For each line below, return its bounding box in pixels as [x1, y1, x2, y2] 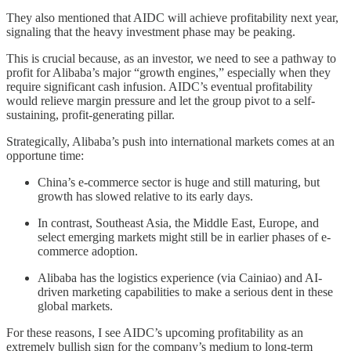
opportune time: [6, 148, 84, 162]
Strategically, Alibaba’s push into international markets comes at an [6, 134, 335, 148]
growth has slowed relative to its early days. [38, 189, 253, 203]
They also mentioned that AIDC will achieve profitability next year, [6, 10, 338, 24]
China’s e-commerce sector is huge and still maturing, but [38, 175, 320, 189]
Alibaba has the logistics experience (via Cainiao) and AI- [38, 270, 322, 284]
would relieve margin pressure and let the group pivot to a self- [6, 93, 315, 107]
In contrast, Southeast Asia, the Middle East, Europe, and [38, 215, 319, 230]
